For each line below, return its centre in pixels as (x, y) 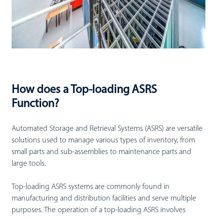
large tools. (30, 164)
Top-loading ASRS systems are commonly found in (91, 187)
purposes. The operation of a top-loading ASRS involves (99, 210)
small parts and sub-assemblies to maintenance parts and (101, 152)
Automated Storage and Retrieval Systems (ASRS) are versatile (107, 129)
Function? (35, 104)
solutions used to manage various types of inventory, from (103, 140)
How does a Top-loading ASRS (84, 90)
